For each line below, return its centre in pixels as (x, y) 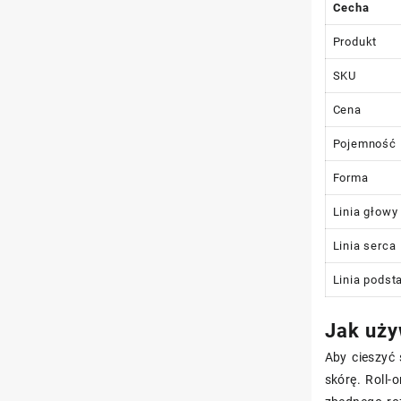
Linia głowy (365, 212)
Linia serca (364, 246)
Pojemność (364, 144)
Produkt (355, 42)
